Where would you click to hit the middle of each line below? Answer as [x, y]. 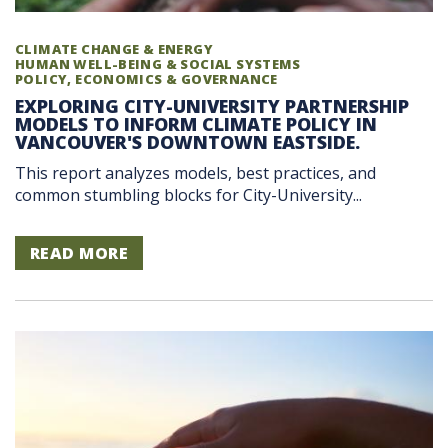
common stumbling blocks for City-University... [188, 195]
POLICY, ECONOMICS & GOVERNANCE [146, 79]
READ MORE [79, 253]
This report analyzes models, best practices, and [195, 173]
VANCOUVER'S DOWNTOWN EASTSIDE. [187, 142]
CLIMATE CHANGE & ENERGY [114, 49]
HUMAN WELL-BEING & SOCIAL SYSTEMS [158, 64]
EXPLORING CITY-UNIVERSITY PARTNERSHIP [212, 106]
